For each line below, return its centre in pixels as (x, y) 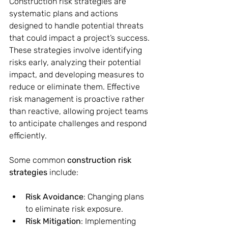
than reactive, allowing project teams (80, 111)
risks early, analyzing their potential (76, 62)
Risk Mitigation (53, 221)
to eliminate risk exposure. (74, 209)
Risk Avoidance (54, 197)
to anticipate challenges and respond (79, 123)
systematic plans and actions (65, 13)
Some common (38, 160)
